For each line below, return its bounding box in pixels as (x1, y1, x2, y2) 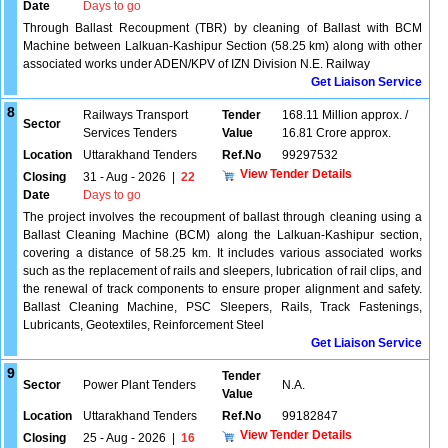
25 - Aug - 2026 (83, 431, 166, 445)
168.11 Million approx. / (282, 108, 408, 122)
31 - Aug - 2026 (83, 170, 166, 184)
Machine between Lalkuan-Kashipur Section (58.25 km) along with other (23, 39, 422, 53)
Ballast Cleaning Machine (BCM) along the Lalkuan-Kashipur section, (23, 228, 422, 242)
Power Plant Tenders (83, 378, 196, 392)
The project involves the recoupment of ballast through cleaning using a (23, 210, 422, 224)
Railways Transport (83, 108, 188, 122)
